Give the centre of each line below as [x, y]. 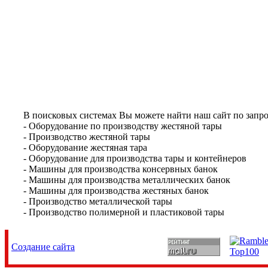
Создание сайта [43, 247]
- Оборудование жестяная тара [85, 147]
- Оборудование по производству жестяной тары [123, 126]
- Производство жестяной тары [87, 137]
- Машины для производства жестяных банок [116, 191]
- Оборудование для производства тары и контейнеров [135, 158]
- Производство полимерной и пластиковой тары [124, 212]
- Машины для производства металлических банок [127, 180]
